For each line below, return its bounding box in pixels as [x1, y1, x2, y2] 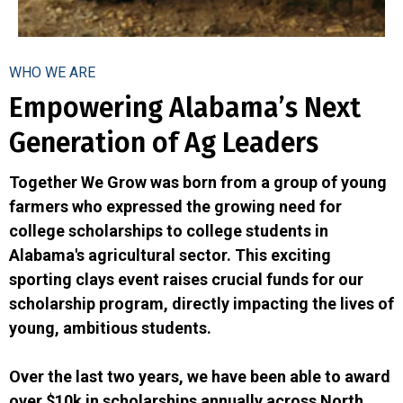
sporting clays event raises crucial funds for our [9, 269, 363, 289]
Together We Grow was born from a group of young [9, 172, 387, 192]
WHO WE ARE [9, 63, 95, 81]
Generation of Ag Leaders [9, 126, 318, 159]
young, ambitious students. [9, 318, 211, 337]
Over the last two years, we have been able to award [9, 366, 390, 386]
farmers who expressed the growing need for [9, 196, 342, 216]
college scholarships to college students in [9, 220, 328, 240]
